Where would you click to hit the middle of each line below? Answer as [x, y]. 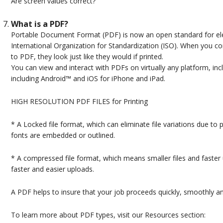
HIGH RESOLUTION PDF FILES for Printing [79, 102]
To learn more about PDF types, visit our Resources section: [108, 215]
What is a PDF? [39, 24]
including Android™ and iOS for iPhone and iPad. [88, 79]
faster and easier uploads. [52, 169]
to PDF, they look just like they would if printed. [87, 57]
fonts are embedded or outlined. [63, 135]
